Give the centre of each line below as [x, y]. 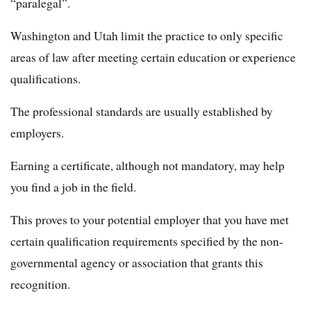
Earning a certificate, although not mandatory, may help [148, 165]
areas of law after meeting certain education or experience [153, 57]
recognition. [40, 284]
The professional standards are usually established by [142, 111]
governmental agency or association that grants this [137, 262]
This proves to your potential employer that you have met [150, 219]
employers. [37, 133]
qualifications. [45, 78]
